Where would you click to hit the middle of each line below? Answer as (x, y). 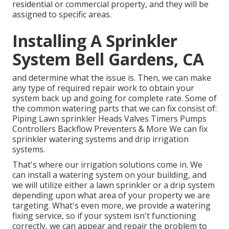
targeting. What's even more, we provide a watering (111, 206)
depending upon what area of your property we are (111, 196)
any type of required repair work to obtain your (103, 88)
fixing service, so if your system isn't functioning (104, 216)
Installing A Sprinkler (95, 41)
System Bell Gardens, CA (108, 59)
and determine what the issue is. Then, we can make (112, 78)
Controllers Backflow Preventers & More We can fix (110, 129)
